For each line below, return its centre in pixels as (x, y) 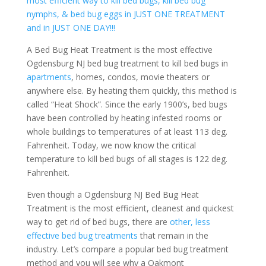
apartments (49, 77)
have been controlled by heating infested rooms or (124, 118)
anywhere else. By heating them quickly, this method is (132, 91)
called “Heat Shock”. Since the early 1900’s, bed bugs (127, 104)
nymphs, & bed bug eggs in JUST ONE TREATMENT (126, 14)
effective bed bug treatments (82, 236)
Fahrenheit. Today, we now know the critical (111, 145)
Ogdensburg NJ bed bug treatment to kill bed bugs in (127, 64)
